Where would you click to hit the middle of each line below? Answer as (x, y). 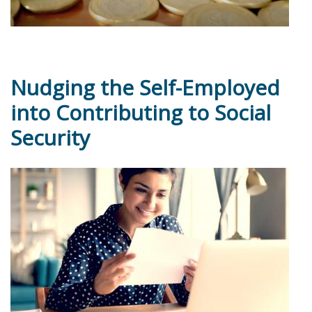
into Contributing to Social (141, 112)
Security (50, 137)
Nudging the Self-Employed (145, 87)
